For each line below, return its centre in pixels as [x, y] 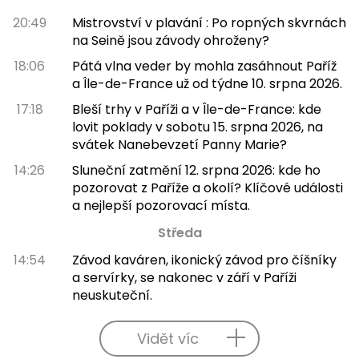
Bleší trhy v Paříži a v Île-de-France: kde [196, 109]
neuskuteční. [112, 295]
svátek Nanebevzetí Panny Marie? [179, 144]
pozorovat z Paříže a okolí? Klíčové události [207, 188]
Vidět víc [167, 338]
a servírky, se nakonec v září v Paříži [184, 277]
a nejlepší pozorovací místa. [161, 205]
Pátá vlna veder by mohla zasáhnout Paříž [204, 66]
